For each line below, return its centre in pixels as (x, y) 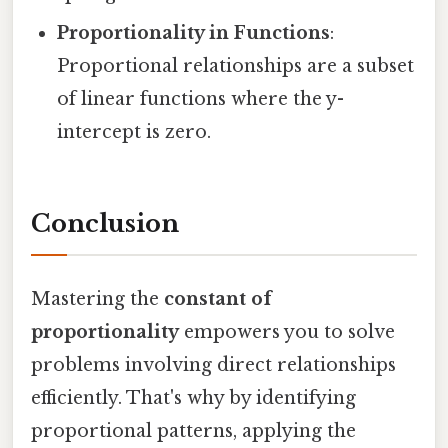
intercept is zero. (134, 131)
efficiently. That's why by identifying (193, 397)
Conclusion (105, 224)
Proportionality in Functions (194, 32)
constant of (218, 298)
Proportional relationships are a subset (236, 65)
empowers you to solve (287, 331)
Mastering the (97, 298)
